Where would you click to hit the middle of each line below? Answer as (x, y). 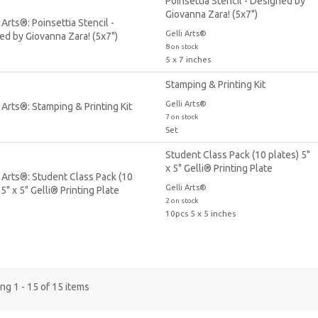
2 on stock (181, 200)
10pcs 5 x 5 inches (200, 213)
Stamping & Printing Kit (215, 84)
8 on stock (181, 46)
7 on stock (181, 116)
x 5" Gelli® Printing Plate (219, 168)
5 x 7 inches (188, 59)
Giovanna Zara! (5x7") (211, 14)
